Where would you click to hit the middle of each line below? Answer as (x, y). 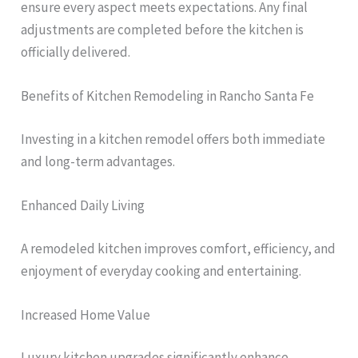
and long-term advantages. (98, 161)
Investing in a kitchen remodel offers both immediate (173, 139)
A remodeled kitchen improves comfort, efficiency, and (179, 248)
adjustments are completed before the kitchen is (163, 30)
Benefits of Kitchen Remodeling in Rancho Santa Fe (168, 96)
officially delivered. (76, 52)
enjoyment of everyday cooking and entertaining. (161, 270)
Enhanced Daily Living (83, 206)
